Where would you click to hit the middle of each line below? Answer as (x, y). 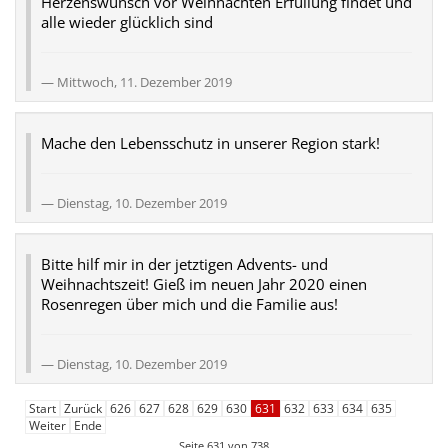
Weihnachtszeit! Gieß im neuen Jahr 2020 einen (204, 283)
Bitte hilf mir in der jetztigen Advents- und (184, 263)
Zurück (83, 409)
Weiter (47, 426)
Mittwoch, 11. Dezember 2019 (144, 81)
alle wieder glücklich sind (127, 21)
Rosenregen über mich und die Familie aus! (189, 303)
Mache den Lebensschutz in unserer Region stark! (210, 142)
